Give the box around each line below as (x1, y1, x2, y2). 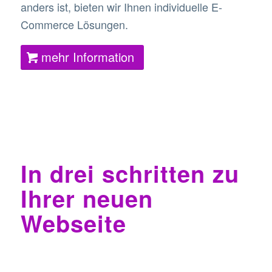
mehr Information (41, 47, 134, 66)
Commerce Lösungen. (20, 16, 128, 33)
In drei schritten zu (20, 156, 239, 190)
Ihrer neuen (20, 181, 153, 215)
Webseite (20, 206, 126, 240)
